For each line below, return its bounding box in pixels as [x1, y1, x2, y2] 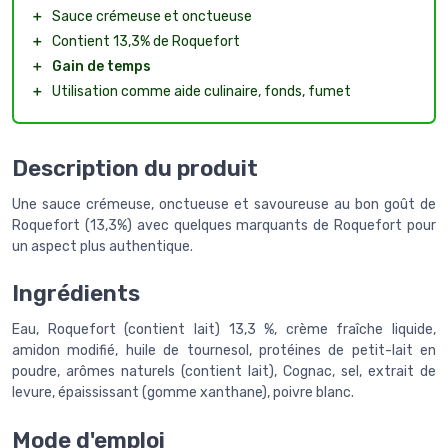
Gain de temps [52, 58, 151, 76]
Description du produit [12, 154, 258, 182]
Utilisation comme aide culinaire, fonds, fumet [52, 83, 351, 101]
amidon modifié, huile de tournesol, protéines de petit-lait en [12, 342, 436, 360]
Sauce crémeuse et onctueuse [52, 8, 252, 26]
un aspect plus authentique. [12, 237, 193, 255]
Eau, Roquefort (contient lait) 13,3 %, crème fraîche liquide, [12, 321, 436, 339]
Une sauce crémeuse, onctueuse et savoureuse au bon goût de [12, 195, 436, 213]
